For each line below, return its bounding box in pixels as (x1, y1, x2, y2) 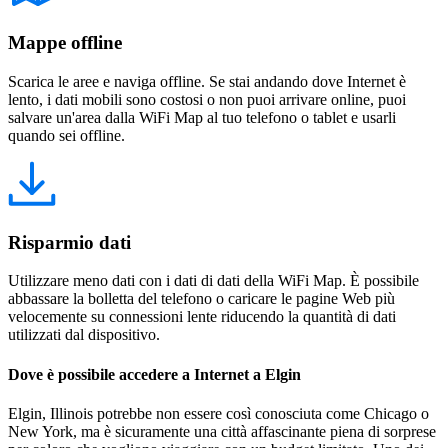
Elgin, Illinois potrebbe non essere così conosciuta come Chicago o (8, 404, 429, 422)
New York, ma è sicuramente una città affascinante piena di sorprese (8, 422, 436, 440)
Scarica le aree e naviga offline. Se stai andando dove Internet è (8, 73, 406, 90)
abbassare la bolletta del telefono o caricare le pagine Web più (8, 290, 395, 308)
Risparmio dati (8, 231, 131, 253)
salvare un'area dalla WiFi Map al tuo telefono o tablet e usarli (8, 109, 396, 126)
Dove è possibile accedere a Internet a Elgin (8, 365, 301, 383)
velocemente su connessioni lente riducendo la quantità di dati (8, 308, 396, 326)
